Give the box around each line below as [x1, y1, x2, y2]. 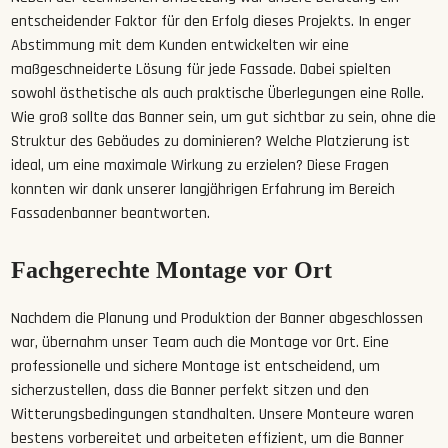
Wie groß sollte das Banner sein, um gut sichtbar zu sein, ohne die [11, 106, 437, 128]
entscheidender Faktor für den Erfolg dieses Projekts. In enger [11, 10, 412, 32]
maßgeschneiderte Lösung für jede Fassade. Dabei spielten [11, 58, 392, 80]
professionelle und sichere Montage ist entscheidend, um [11, 355, 381, 377]
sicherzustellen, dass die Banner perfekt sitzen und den [11, 379, 370, 401]
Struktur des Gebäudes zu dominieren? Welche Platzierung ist [11, 130, 411, 152]
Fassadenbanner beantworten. [11, 202, 211, 224]
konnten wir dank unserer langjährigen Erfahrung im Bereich [11, 178, 396, 200]
